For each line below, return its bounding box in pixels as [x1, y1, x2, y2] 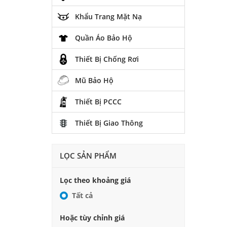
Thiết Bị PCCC [75, 97, 122, 106]
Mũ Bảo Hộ [75, 75, 113, 85]
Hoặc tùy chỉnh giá [60, 212, 125, 222]
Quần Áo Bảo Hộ [75, 33, 132, 43]
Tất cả [72, 190, 93, 200]
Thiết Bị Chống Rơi [75, 54, 139, 64]
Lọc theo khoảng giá [60, 175, 131, 185]
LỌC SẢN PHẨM [60, 150, 117, 161]
